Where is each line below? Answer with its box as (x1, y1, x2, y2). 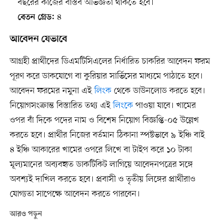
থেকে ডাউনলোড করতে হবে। (111, 85, 205, 97)
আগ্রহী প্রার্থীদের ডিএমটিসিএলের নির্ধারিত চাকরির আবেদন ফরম (9, 55, 210, 68)
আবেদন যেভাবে (9, 33, 67, 46)
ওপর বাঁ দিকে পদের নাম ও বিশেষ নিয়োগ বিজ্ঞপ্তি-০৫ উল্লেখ (9, 114, 199, 127)
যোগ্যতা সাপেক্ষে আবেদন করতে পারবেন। (9, 188, 140, 200)
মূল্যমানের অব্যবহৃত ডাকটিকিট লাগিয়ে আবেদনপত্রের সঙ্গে (9, 159, 193, 171)
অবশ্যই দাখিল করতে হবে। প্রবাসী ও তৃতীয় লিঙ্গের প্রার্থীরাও (9, 173, 195, 186)
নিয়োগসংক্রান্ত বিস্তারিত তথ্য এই (9, 100, 113, 112)
